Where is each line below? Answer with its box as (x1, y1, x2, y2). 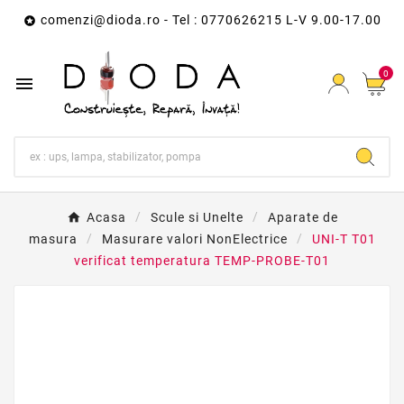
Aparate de (267, 210, 338, 225)
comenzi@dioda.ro (40, 13, 161, 27)
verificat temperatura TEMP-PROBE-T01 (74, 253, 330, 269)
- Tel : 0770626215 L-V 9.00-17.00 (160, 13, 381, 27)
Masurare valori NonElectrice (101, 232, 288, 247)
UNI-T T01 (311, 232, 376, 247)
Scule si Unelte (150, 210, 243, 225)
